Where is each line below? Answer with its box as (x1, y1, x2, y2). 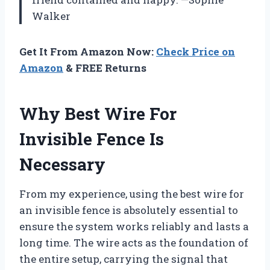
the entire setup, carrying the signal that (19, 252, 228, 266)
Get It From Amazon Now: (19, 45, 156, 59)
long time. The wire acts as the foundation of (19, 236, 248, 250)
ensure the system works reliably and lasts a (19, 219, 249, 234)
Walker (32, 9, 71, 24)
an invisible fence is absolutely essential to (19, 203, 238, 218)
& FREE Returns (63, 61, 146, 75)
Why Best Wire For (19, 102, 177, 125)
